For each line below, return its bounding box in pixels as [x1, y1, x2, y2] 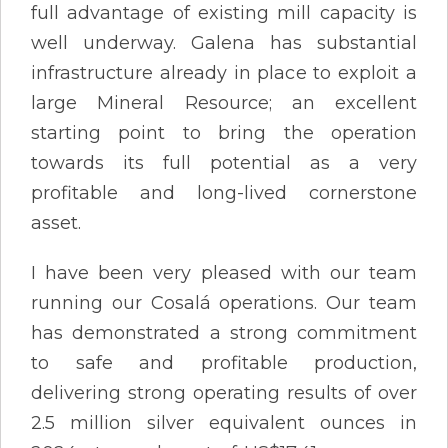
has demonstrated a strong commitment [31, 321, 417, 344]
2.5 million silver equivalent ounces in [31, 411, 417, 434]
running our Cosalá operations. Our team [31, 291, 417, 314]
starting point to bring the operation [31, 121, 417, 144]
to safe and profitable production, [31, 351, 417, 374]
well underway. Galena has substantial [31, 31, 417, 54]
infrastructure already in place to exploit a [31, 61, 417, 84]
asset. [31, 211, 81, 234]
